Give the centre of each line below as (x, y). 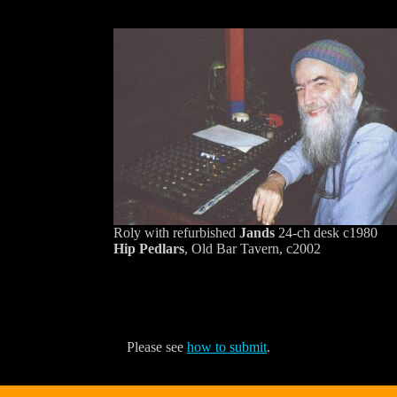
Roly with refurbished (176, 232)
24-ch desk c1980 (326, 232)
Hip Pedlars (148, 248)
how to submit (227, 346)
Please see (157, 346)
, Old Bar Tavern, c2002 (252, 248)
